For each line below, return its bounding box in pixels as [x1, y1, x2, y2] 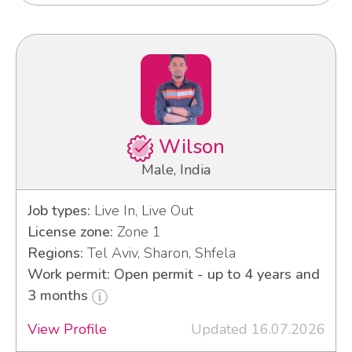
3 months [27, 286, 92, 306]
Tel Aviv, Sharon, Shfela [82, 244, 236, 263]
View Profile [27, 320, 107, 339]
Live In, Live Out [90, 201, 193, 221]
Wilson [153, 134, 225, 161]
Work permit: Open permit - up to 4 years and [27, 265, 320, 284]
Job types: [27, 201, 90, 221]
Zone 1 [112, 222, 161, 242]
